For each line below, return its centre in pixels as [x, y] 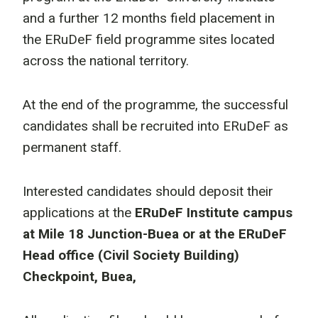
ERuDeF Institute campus [214, 213]
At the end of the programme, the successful [155, 105]
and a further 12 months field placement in [149, 18]
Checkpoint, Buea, [79, 276]
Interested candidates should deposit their [148, 191]
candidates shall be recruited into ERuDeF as [155, 126]
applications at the [79, 213]
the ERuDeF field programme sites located [149, 39]
